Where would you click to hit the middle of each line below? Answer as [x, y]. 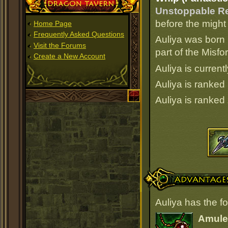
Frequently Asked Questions [79, 34]
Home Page [53, 23]
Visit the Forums [60, 45]
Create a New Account [69, 56]
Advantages [167, 172]
